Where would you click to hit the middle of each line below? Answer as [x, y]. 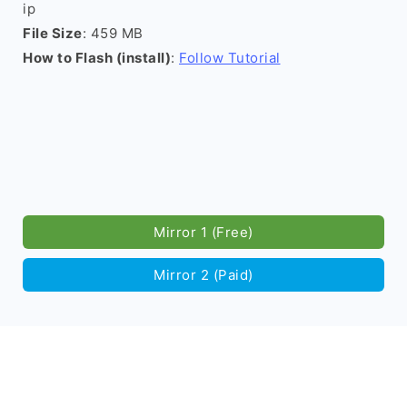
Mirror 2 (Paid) [203, 275]
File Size [53, 33]
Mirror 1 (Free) [203, 232]
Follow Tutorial [230, 58]
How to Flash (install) [97, 58]
